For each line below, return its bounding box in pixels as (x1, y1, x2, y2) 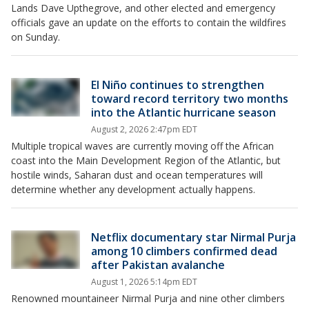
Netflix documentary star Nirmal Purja (91, 230, 296, 245)
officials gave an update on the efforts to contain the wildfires (11, 16, 286, 29)
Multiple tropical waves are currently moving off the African (11, 139, 274, 152)
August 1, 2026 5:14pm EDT (91, 276, 197, 288)
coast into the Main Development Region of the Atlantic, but (11, 154, 281, 167)
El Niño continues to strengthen (91, 77, 264, 92)
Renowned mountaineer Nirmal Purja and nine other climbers (11, 292, 285, 305)
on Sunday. (11, 30, 63, 43)
